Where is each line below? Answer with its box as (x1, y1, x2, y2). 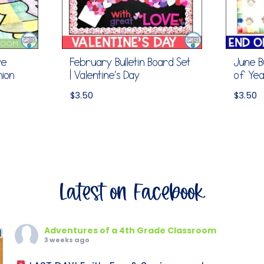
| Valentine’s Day (70, 69, 140, 82)
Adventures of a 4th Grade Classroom (44, 224, 217, 236)
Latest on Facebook (60, 180, 204, 206)
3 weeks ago (44, 235, 90, 245)
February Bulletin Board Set (70, 56, 191, 69)
